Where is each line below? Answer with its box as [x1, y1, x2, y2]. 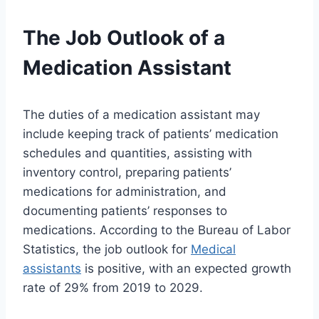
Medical [191, 242, 236, 257]
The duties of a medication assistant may [23, 108, 260, 122]
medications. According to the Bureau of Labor [23, 223, 291, 238]
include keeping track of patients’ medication [23, 127, 278, 142]
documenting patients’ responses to [23, 204, 227, 219]
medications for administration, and [23, 184, 226, 199]
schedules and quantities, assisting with [23, 146, 252, 161]
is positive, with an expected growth [81, 261, 291, 276]
